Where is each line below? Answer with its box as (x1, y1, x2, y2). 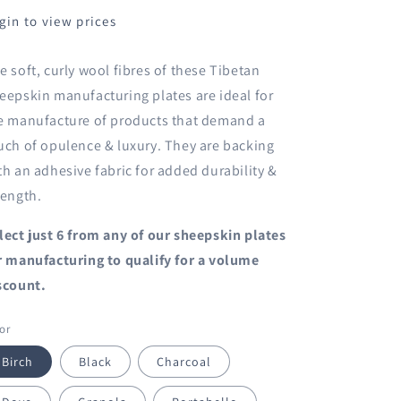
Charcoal (157, 354, 212, 370)
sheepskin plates (174, 226, 286, 244)
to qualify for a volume (107, 251, 260, 269)
